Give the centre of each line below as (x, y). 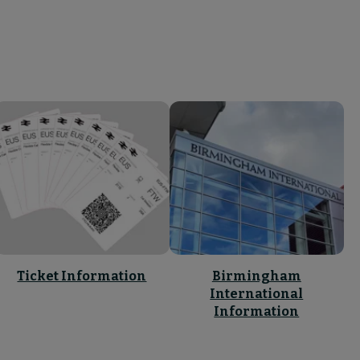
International (257, 293)
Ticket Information (82, 276)
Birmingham (256, 276)
